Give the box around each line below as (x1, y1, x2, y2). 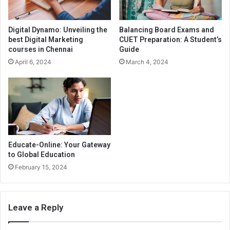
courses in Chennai (8, 45, 73, 53)
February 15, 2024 (15, 163, 67, 171)
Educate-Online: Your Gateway (8, 141, 110, 149)
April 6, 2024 (15, 57, 51, 66)
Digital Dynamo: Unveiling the (8, 25, 107, 34)
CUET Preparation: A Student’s (119, 35, 222, 44)
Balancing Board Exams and (119, 25, 214, 34)
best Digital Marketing (8, 35, 83, 44)
